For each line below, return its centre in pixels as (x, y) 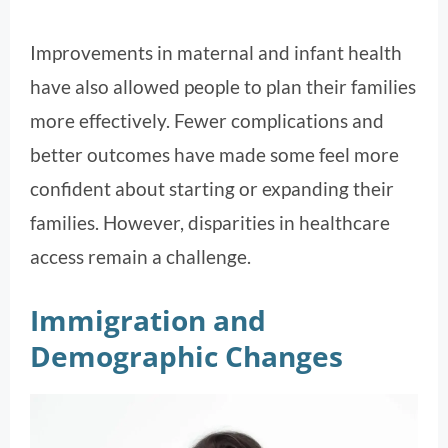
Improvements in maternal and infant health (216, 52)
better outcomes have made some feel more (214, 154)
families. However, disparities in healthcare (210, 222)
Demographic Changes (186, 356)
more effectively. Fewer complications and (207, 120)
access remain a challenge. (140, 256)
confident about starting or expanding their (212, 188)
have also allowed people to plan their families (223, 86)
